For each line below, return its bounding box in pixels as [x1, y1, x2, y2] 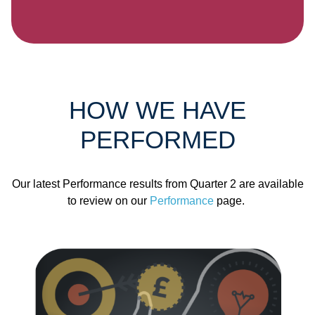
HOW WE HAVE [69, 96, 246, 124]
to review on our [67, 195, 150, 207]
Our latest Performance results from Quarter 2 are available [11, 178, 304, 191]
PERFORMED [79, 126, 236, 154]
